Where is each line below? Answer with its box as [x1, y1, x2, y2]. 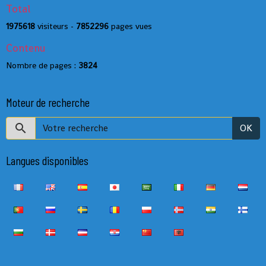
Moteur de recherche [6, 94, 90, 109]
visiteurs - [35, 20, 76, 31]
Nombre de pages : [6, 59, 78, 71]
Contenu [6, 41, 45, 55]
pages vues [109, 20, 152, 31]
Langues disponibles [6, 153, 88, 167]
